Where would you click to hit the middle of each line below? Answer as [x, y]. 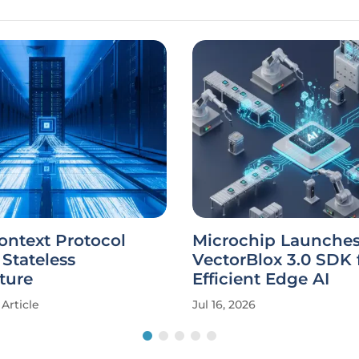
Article [20, 305]
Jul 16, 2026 [224, 305]
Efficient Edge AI [261, 279]
